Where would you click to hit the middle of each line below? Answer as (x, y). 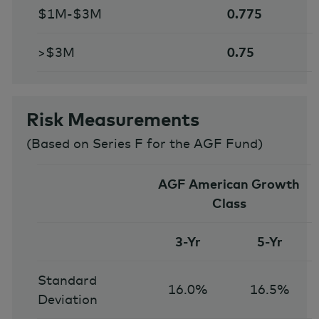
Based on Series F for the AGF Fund (145, 143)
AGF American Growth (229, 184)
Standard (67, 280)
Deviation (67, 299)
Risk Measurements (113, 119)
